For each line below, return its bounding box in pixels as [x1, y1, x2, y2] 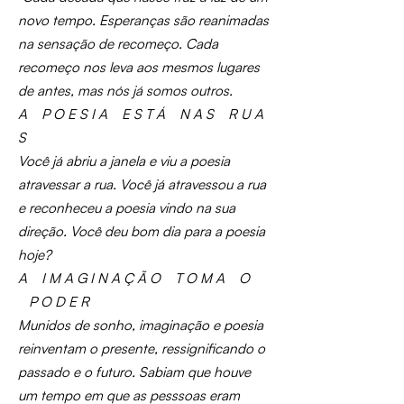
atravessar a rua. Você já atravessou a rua [18, 176, 266, 193]
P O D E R [18, 293, 89, 310]
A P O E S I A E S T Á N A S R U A [18, 106, 263, 123]
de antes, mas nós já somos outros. [18, 82, 233, 99]
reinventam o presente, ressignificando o [18, 340, 265, 357]
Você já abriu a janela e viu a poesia [18, 152, 230, 170]
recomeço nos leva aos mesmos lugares [18, 59, 260, 76]
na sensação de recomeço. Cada [18, 35, 218, 52]
